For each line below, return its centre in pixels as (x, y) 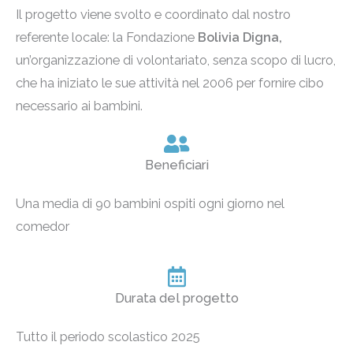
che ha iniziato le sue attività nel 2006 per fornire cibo (170, 84)
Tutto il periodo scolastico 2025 (108, 337)
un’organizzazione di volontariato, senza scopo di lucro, (176, 61)
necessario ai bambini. (79, 106)
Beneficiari (176, 165)
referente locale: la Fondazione (105, 38)
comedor (43, 227)
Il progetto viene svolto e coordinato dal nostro (153, 15)
